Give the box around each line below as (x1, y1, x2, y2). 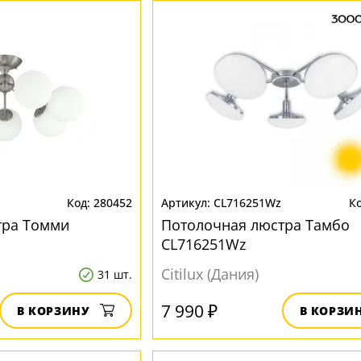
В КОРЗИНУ (16, 303, 90, 318)
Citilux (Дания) (160, 264, 259, 284)
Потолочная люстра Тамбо (160, 215, 350, 234)
